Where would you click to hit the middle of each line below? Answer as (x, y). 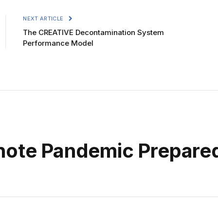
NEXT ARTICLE (44, 18)
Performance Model (58, 43)
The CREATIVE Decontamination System (94, 32)
